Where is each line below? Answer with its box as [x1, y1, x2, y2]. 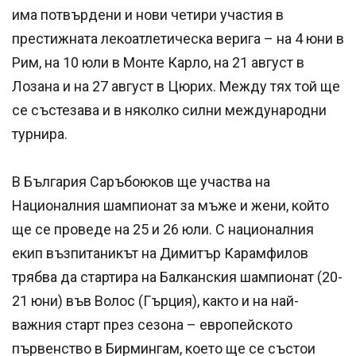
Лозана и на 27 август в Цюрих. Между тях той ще [12, 78, 340, 95]
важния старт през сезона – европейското [12, 316, 292, 334]
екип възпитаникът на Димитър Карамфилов [12, 245, 308, 262]
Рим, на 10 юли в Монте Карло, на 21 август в [12, 54, 304, 72]
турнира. [12, 126, 68, 143]
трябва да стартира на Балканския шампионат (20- [12, 269, 342, 286]
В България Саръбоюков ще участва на [12, 173, 270, 191]
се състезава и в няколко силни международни [12, 102, 327, 119]
